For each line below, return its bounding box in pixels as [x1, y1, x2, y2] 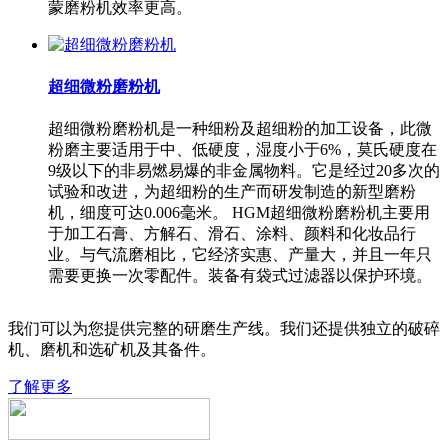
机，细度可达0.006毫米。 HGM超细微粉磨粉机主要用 [48, 204, 430, 222]
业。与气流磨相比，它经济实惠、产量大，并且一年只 [48, 246, 432, 264]
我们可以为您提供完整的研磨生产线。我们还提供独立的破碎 [8, 320, 440, 338]
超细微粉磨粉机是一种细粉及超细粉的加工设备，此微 [48, 120, 432, 138]
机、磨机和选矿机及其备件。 [8, 341, 216, 359]
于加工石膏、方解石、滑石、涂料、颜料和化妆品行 [48, 225, 416, 243]
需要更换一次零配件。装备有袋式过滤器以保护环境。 [48, 267, 432, 285]
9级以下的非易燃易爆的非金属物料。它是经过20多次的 [48, 162, 440, 180]
